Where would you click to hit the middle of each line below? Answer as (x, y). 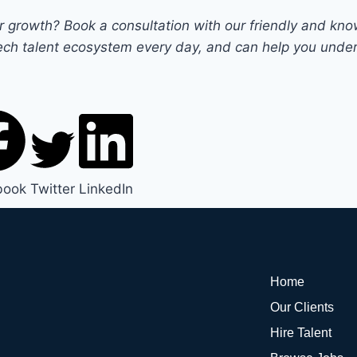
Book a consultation (127, 25)
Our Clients (302, 307)
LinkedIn (106, 188)
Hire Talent (300, 333)
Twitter (52, 188)
